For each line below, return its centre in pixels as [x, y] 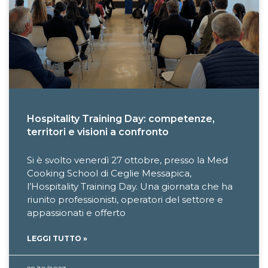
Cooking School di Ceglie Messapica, [109, 173]
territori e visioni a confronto [98, 132]
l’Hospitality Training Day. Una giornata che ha [130, 186]
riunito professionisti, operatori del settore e [125, 199]
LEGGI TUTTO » [57, 238]
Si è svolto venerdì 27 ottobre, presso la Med [127, 160]
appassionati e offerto [76, 212]
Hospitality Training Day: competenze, [121, 118]
